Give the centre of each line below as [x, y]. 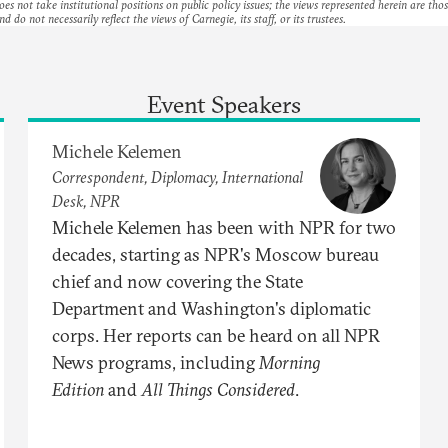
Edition [78, 389]
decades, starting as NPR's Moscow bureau [215, 254]
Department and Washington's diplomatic [211, 308]
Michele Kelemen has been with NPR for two [224, 227]
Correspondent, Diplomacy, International [177, 177]
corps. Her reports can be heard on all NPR [216, 335]
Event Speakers [224, 103]
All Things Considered [218, 389]
